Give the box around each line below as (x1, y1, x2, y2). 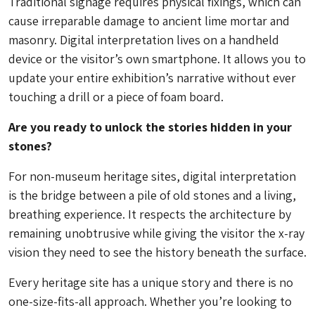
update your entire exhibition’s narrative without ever (8, 70, 296, 86)
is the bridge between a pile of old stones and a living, (8, 187, 296, 204)
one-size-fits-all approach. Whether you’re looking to (8, 293, 292, 310)
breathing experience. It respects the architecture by (8, 206, 291, 223)
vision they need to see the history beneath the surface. (8, 244, 307, 261)
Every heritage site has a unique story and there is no (8, 274, 293, 291)
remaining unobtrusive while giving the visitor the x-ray (8, 225, 304, 242)
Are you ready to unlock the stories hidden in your (8, 119, 292, 136)
